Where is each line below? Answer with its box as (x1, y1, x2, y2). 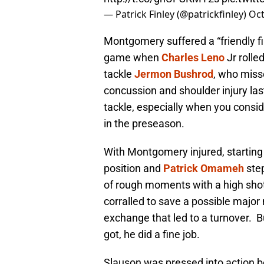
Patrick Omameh (163, 162, 244, 175)
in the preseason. (104, 117, 184, 130)
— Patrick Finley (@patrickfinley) (104, 8, 249, 21)
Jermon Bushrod (134, 68, 213, 81)
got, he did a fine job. (104, 228, 200, 241)
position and (104, 162, 163, 175)
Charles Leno (161, 51, 225, 64)
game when (104, 51, 161, 64)
